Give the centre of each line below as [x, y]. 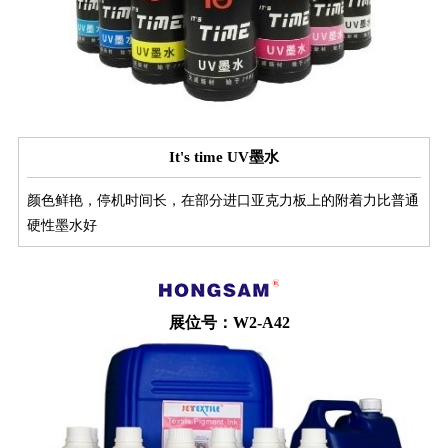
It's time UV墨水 [224, 157]
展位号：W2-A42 [229, 323]
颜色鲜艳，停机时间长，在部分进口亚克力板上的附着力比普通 [223, 201]
